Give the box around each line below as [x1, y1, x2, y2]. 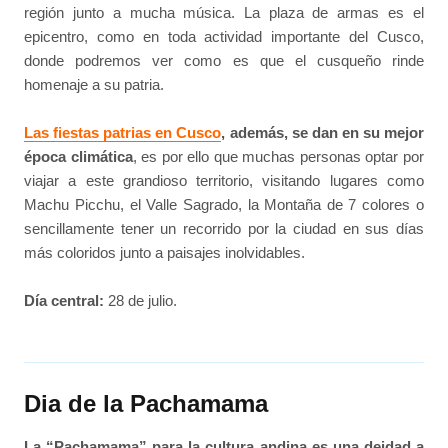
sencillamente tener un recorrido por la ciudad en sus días [24, 220, 424, 238]
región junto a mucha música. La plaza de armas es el [24, 3, 424, 21]
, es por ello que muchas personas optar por [132, 148, 424, 166]
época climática [24, 148, 133, 166]
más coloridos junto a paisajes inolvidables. [24, 244, 306, 262]
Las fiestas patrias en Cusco [24, 124, 222, 142]
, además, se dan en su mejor [221, 124, 424, 142]
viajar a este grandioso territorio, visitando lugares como [24, 172, 424, 190]
